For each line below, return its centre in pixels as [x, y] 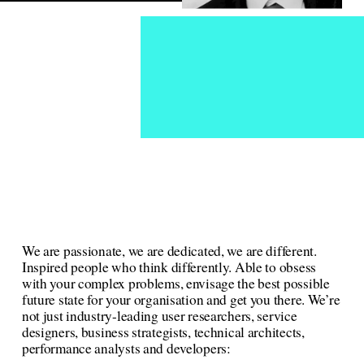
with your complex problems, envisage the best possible [175, 283]
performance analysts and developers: [128, 348]
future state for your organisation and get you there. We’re [181, 299]
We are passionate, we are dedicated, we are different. [169, 250]
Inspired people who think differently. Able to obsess [169, 266]
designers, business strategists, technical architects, [163, 331]
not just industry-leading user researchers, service [159, 315]
